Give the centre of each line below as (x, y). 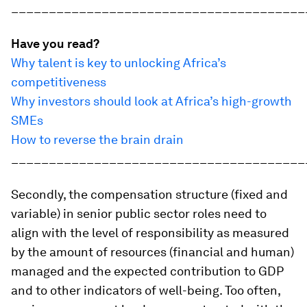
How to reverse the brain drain (97, 140)
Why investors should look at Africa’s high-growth (151, 101)
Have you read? (55, 44)
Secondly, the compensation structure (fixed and (149, 195)
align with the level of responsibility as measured (150, 233)
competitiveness (59, 82)
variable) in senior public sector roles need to (139, 214)
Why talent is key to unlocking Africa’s (119, 63)
